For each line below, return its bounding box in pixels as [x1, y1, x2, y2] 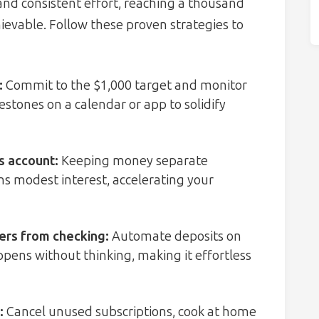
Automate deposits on [109, 229, 241, 245]
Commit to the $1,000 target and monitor [3, 78, 247, 94]
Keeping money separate [58, 153, 208, 169]
